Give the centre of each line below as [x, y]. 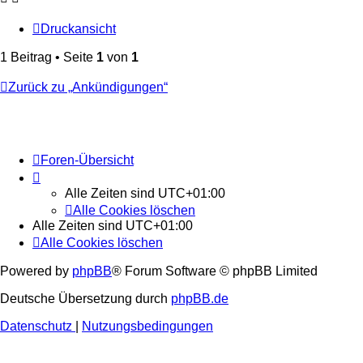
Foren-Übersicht [87, 160]
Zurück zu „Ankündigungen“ [88, 88]
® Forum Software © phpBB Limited [215, 271]
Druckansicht [78, 29]
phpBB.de [200, 299]
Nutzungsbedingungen [147, 327]
